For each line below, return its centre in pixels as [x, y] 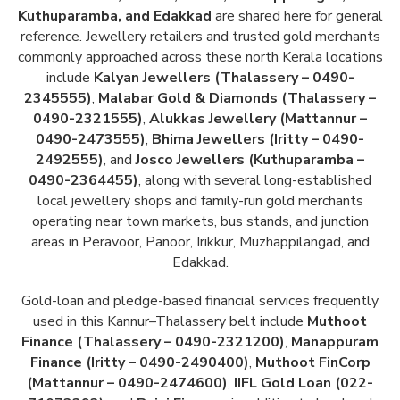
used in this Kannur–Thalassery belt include [170, 322]
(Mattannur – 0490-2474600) [127, 383]
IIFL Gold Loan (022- [304, 383]
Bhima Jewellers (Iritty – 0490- [258, 140]
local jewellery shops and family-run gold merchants [200, 201]
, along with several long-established [255, 181]
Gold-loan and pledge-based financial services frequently [200, 301]
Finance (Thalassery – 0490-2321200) [153, 342]
